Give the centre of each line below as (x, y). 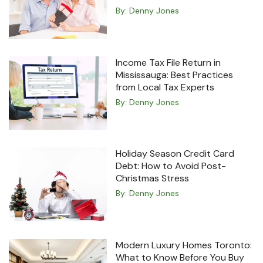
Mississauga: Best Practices (175, 75)
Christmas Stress (153, 178)
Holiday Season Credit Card (175, 154)
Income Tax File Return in (168, 62)
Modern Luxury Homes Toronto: (184, 245)
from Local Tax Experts (165, 87)
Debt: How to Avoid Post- (171, 166)
